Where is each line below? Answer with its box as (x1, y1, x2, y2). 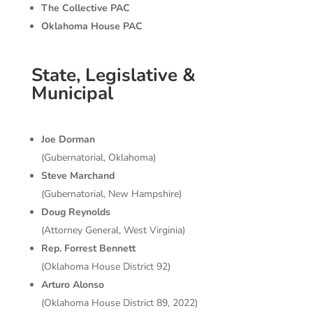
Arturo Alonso (41, 278, 104, 292)
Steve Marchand (41, 169, 115, 183)
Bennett (99, 242, 136, 256)
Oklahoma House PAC (41, 20, 143, 34)
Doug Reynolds (41, 205, 110, 219)
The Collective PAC (41, 1, 130, 15)
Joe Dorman (41, 133, 95, 147)
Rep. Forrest (41, 242, 96, 256)
